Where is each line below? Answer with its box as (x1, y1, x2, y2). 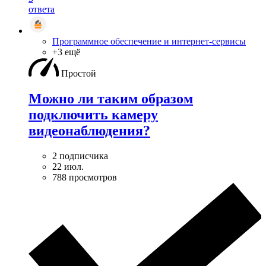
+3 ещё (52, 46, 80, 57)
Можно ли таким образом (28, 90, 193, 106)
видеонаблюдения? (28, 122, 150, 138)
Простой (61, 68, 96, 78)
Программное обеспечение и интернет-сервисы (52, 36, 246, 46)
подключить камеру (28, 106, 158, 122)
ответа (28, 4, 55, 14)
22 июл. (52, 161, 84, 172)
